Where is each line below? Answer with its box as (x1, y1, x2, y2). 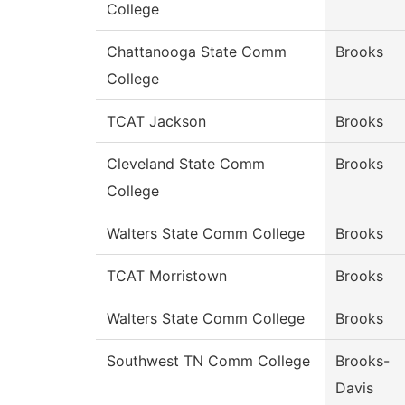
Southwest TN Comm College (107, 352, 310, 371)
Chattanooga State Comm (107, 42, 287, 61)
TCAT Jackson (107, 112, 206, 131)
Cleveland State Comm (107, 155, 265, 174)
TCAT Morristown (107, 267, 227, 286)
